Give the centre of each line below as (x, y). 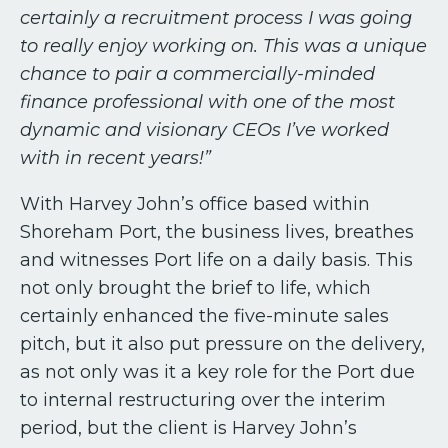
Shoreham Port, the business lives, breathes (217, 231)
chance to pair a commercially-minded (197, 73)
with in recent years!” (115, 157)
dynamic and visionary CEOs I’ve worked (204, 129)
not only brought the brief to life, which (195, 287)
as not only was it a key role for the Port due (217, 371)
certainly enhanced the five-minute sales (204, 315)
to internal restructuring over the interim (203, 399)
